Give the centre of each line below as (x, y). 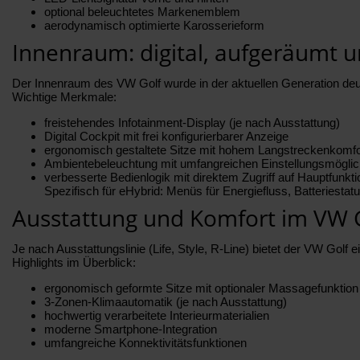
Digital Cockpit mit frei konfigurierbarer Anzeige (166, 136)
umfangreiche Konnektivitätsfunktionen (145, 342)
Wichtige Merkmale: (64, 96)
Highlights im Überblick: (74, 262)
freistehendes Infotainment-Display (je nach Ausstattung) (192, 122)
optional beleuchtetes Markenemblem (142, 11)
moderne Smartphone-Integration (131, 329)
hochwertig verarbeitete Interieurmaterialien (157, 315)
